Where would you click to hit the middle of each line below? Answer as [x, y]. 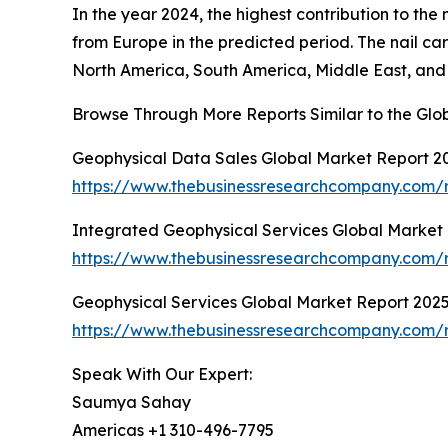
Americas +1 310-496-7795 [173, 430]
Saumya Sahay [131, 402]
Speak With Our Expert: [162, 374]
